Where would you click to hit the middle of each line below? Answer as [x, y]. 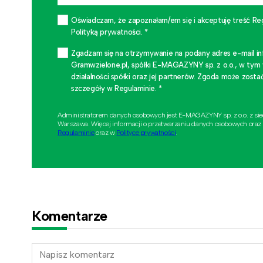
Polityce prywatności [146, 132]
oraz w [105, 132]
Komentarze [70, 215]
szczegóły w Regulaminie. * [117, 88]
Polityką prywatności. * [109, 32]
